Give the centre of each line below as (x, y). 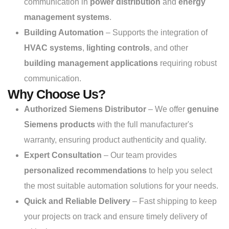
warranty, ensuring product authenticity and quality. (115, 140)
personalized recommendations (85, 171)
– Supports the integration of (156, 33)
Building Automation (64, 33)
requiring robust (187, 63)
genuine (203, 109)
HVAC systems (53, 48)
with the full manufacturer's (144, 125)
